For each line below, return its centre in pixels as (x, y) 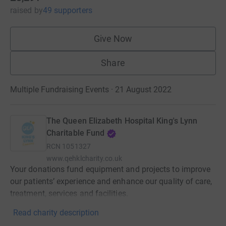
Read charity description (56, 213)
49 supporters (67, 11)
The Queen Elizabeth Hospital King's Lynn (122, 121)
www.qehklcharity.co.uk (84, 159)
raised (21, 11)
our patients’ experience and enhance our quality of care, (111, 182)
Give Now (113, 39)
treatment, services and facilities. (69, 194)
